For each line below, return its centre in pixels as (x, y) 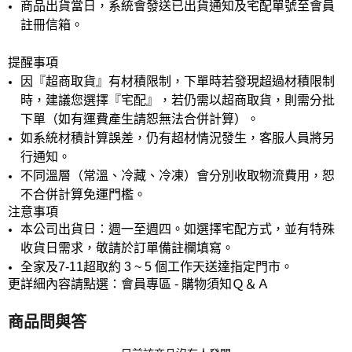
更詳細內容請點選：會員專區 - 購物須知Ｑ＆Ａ (139, 284)
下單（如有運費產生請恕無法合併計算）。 (140, 119)
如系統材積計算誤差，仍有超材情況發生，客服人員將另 (178, 137)
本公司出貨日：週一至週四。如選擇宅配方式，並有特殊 (178, 229)
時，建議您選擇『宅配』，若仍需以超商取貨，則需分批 (178, 100)
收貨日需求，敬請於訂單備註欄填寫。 (127, 247)
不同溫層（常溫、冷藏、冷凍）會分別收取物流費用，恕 (178, 175)
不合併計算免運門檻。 (83, 194)
